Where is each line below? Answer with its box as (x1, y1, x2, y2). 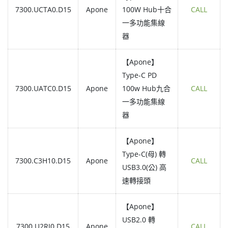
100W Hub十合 (122, 5, 172, 15)
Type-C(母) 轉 (122, 149, 166, 159)
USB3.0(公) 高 (122, 162, 166, 173)
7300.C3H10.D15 (15, 156, 71, 166)
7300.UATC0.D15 (15, 83, 71, 94)
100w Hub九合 (122, 83, 170, 94)
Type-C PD (122, 70, 157, 80)
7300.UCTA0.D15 (15, 5, 71, 15)
